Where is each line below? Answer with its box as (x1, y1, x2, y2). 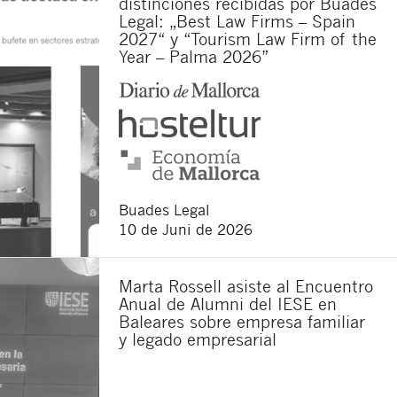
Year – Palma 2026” (119, 45, 269, 66)
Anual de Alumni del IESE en (119, 293, 337, 315)
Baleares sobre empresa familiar (119, 311, 365, 332)
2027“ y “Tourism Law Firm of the (119, 27, 377, 49)
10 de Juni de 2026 (119, 220, 253, 239)
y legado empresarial (119, 329, 276, 350)
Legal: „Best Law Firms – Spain (119, 10, 355, 31)
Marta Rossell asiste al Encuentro (119, 276, 373, 297)
